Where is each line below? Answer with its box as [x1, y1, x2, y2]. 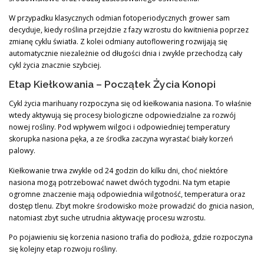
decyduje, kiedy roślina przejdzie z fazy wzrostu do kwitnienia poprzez [9, 25, 249, 35]
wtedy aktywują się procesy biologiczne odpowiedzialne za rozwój [9, 110, 236, 121]
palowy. [9, 146, 35, 156]
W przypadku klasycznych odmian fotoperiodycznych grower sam [9, 13, 230, 24]
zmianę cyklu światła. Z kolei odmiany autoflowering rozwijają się [9, 37, 227, 47]
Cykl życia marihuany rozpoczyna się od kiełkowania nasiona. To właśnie [9, 98, 252, 109]
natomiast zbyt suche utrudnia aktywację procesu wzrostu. [9, 212, 206, 223]
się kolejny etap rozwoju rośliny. [9, 243, 117, 254]
